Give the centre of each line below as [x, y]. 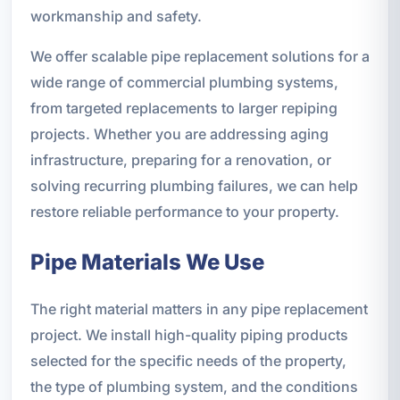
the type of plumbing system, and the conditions [194, 386]
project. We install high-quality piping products [189, 334]
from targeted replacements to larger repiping [183, 108]
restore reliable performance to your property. [184, 211]
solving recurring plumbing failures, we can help [194, 185]
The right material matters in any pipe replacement [199, 308]
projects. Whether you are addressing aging [179, 133]
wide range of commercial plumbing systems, [184, 82]
